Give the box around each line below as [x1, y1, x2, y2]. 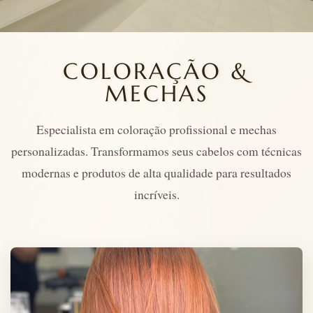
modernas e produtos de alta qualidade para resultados [22, 164, 291, 181]
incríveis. [133, 186, 180, 203]
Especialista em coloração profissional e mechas [36, 121, 277, 138]
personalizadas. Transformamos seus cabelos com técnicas [11, 143, 302, 159]
